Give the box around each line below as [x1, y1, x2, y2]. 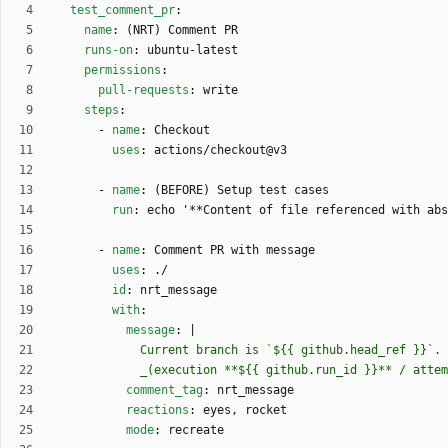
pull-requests [98, 82, 189, 97]
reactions [126, 402, 189, 417]
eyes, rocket [203, 402, 287, 417]
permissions [84, 62, 161, 77]
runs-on [84, 42, 133, 57]
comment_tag [126, 382, 203, 397]
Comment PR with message [154, 242, 315, 257]
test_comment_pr [70, 2, 175, 17]
